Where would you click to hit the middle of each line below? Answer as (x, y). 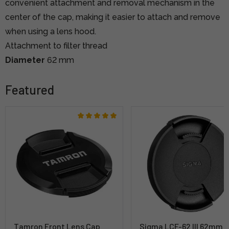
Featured (30, 89)
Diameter (25, 60)
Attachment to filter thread (56, 45)
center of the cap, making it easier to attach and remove (113, 17)
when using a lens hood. (51, 31)
